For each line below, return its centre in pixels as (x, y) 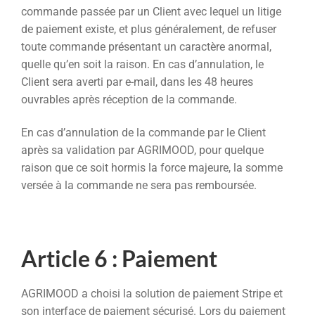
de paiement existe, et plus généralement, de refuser (149, 29)
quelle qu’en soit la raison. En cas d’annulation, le (142, 64)
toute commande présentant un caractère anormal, (146, 46)
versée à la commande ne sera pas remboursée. (139, 186)
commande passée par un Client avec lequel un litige (151, 11)
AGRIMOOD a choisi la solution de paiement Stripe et (152, 293)
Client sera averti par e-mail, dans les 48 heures (137, 82)
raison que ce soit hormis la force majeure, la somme (152, 168)
